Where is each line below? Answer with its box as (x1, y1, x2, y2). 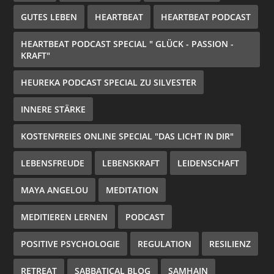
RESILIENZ (209, 238, 251, 250)
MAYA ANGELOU (21, 184, 89, 196)
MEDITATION (106, 184, 159, 196)
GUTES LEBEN (21, 11, 78, 23)
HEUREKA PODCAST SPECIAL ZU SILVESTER (21, 76, 197, 89)
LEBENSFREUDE (21, 157, 85, 169)
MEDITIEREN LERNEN (21, 211, 108, 223)
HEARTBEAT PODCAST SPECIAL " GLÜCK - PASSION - (21, 38, 234, 50)
